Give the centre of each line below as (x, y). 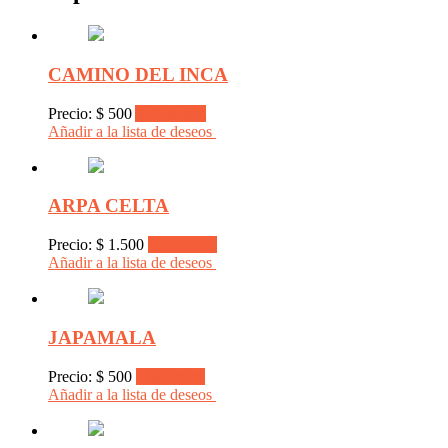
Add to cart (170, 113)
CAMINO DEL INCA (138, 74)
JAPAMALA (102, 337)
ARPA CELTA (108, 206)
